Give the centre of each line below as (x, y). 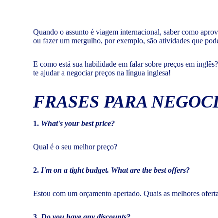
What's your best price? (78, 123)
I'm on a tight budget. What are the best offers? (115, 170)
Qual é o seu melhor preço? (75, 146)
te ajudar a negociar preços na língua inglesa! (102, 73)
